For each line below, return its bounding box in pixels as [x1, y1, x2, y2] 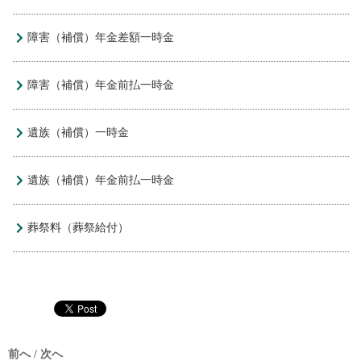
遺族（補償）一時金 [27, 127, 129, 139]
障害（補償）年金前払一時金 [27, 79, 174, 92]
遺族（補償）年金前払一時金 [27, 174, 174, 187]
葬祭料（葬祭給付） [27, 222, 129, 234]
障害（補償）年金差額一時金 [27, 31, 174, 44]
